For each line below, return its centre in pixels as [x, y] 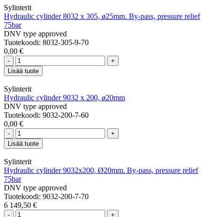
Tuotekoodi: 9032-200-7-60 [46, 115]
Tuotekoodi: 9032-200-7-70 [46, 196]
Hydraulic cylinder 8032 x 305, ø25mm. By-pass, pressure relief [102, 16]
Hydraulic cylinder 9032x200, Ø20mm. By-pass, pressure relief [101, 170]
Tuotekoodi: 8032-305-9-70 [46, 42]
